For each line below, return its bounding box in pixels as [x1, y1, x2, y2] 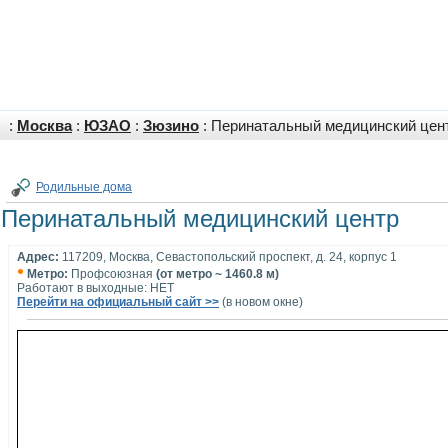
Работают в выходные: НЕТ [17, 281, 174, 295]
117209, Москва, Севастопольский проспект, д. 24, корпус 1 [59, 250, 397, 264]
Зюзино [143, 118, 199, 134]
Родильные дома [36, 180, 132, 194]
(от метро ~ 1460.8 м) [156, 267, 279, 281]
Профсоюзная [68, 267, 156, 281]
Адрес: [17, 250, 59, 264]
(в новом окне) [219, 295, 303, 309]
